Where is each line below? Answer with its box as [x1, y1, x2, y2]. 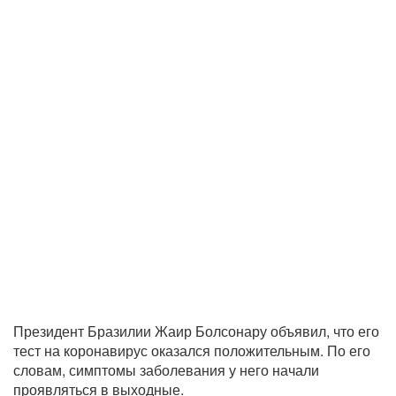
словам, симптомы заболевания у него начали [13, 360, 319, 381]
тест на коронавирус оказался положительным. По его [13, 340, 370, 362]
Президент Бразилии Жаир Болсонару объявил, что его [13, 321, 379, 342]
